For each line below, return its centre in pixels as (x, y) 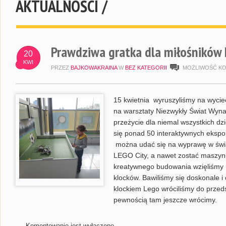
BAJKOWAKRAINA (94, 68)
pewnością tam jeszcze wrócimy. (165, 200)
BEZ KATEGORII (146, 68)
